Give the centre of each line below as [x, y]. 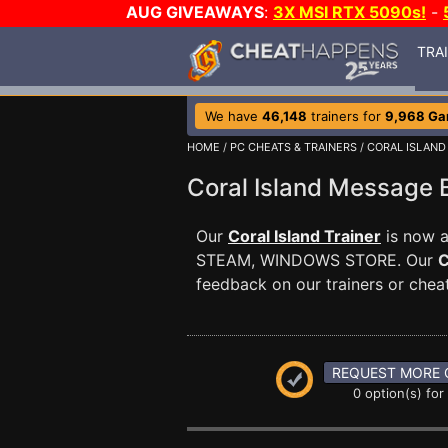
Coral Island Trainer [304, 236]
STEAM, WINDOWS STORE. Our [317, 260]
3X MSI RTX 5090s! [349, 12]
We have [233, 116]
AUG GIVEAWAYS [195, 12]
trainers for [346, 116]
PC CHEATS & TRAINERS [293, 147]
